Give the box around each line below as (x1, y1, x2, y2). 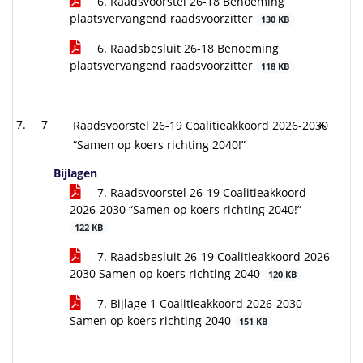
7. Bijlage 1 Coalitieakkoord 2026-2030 (94, 296, 302, 311)
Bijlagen (53, 165, 97, 181)
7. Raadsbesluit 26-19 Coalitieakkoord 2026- (94, 249, 334, 264)
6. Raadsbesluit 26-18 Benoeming (94, 41, 279, 56)
